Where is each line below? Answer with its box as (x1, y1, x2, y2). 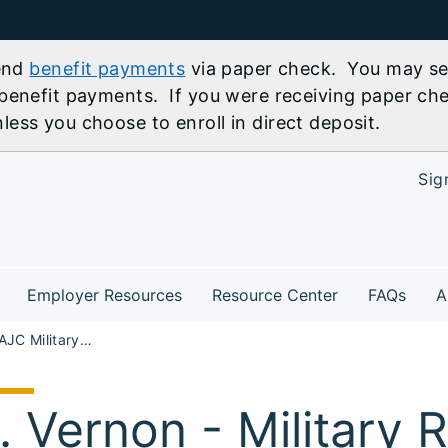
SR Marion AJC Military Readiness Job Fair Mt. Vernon (79, 330, 92, 348)
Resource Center (212, 285, 338, 305)
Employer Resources (27, 285, 182, 305)
